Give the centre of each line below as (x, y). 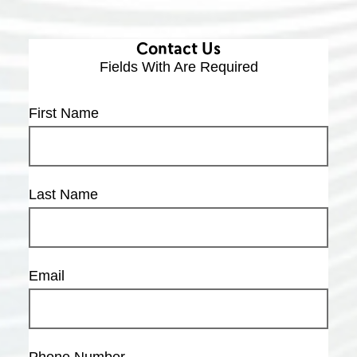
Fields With (136, 67)
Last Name (63, 194)
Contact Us (178, 48)
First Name (64, 113)
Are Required (216, 67)
